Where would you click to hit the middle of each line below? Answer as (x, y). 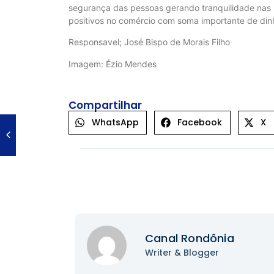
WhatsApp (115, 122)
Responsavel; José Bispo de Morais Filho (149, 42)
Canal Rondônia (190, 238)
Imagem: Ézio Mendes (113, 64)
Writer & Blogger (182, 252)
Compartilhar (105, 106)
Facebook (199, 122)
